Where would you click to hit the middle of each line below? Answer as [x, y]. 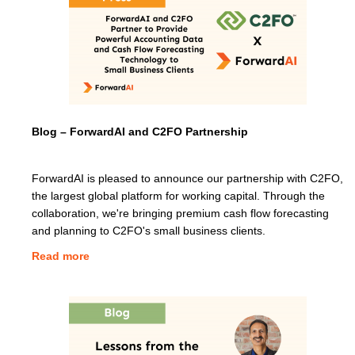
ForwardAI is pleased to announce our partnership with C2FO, [187, 178]
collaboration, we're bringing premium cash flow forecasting [180, 213]
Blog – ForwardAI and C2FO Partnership [140, 131]
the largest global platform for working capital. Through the [178, 195]
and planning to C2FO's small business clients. [149, 230]
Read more [61, 256]
